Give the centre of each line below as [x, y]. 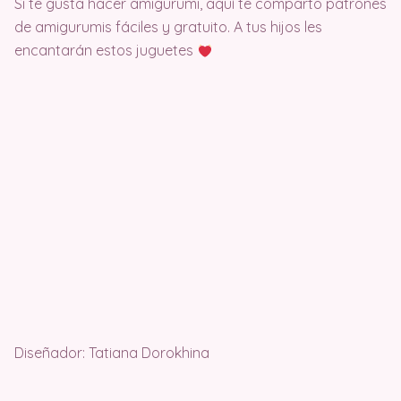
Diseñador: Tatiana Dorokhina [112, 353]
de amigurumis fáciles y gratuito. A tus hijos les [168, 27]
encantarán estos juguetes [106, 50]
